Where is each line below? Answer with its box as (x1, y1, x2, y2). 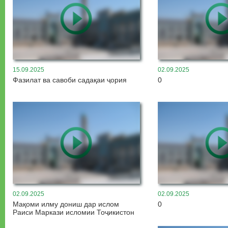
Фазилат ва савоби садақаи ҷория (13, 75, 127, 84)
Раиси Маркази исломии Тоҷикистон (13, 208, 134, 216)
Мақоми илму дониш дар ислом (13, 199, 119, 208)
